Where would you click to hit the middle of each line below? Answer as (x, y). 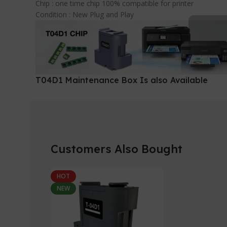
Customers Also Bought (117, 149)
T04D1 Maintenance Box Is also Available (123, 80)
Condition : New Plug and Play (85, 14)
